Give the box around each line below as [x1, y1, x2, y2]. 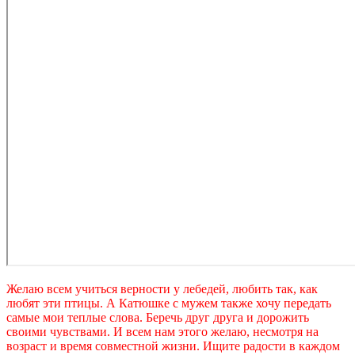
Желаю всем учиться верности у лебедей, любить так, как [6, 281, 318, 296]
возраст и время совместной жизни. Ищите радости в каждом [6, 338, 340, 353]
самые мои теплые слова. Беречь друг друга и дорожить [6, 310, 309, 324]
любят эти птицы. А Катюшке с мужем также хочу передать [6, 296, 331, 310]
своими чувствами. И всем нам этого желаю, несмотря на [6, 324, 319, 338]
